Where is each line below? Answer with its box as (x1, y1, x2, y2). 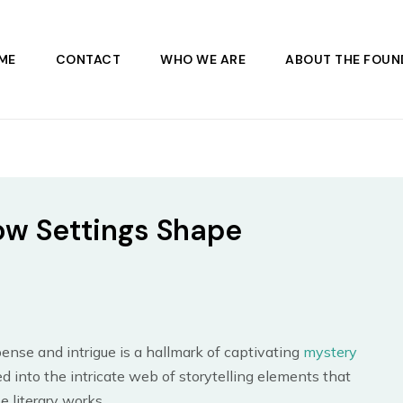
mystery (303, 343, 357, 361)
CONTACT (55, 51, 121, 67)
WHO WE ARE (160, 51, 246, 67)
